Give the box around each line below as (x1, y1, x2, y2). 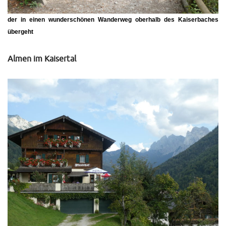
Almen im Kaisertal (8, 54, 76, 63)
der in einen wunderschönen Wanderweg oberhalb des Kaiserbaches (8, 16, 218, 23)
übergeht (8, 28, 33, 35)
